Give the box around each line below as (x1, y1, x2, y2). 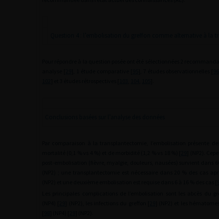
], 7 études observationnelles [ (138, 67, 214, 75)
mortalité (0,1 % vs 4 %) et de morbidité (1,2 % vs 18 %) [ (42, 149, 181, 156)
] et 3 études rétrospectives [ (51, 77, 119, 85)
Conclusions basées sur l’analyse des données (45, 113, 165, 121)
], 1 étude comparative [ (71, 67, 132, 75)
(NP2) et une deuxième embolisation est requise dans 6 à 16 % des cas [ (42, 178, 217, 186)
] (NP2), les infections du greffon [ (65, 199, 150, 207)
